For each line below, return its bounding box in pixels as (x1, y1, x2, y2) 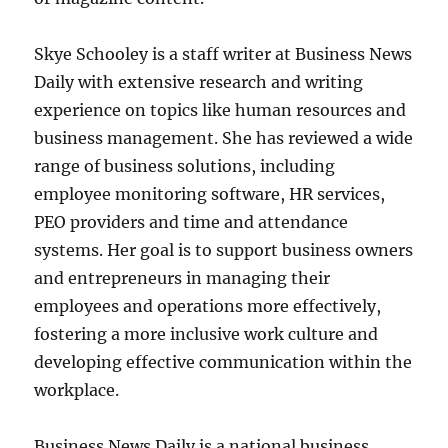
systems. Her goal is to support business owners (34, 239, 414, 260)
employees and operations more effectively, (34, 295, 382, 316)
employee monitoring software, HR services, (34, 183, 386, 204)
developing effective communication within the (34, 351, 413, 372)
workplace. (34, 379, 120, 400)
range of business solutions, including (34, 155, 336, 176)
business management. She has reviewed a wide (34, 127, 414, 148)
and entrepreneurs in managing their (34, 267, 331, 288)
